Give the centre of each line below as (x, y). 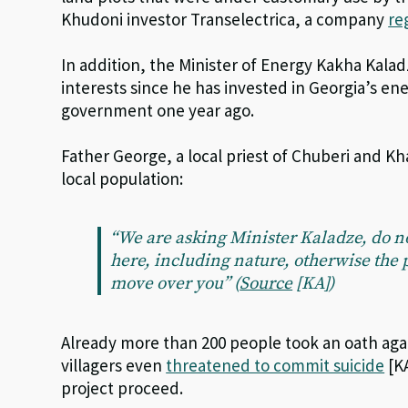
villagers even (114, 366)
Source (266, 284)
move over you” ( (175, 284)
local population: (122, 179)
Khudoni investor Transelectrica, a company (225, 20)
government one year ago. (158, 111)
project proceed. (122, 388)
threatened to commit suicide (275, 366)
